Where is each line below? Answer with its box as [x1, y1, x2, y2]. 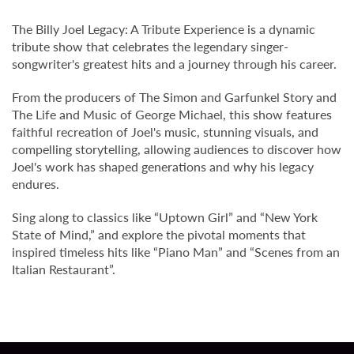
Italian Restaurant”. [12, 260, 115, 279]
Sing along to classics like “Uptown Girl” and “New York [12, 208, 318, 227]
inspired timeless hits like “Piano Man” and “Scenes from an [12, 243, 340, 262]
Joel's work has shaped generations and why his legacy [12, 157, 314, 176]
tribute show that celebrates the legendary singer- [12, 37, 288, 56]
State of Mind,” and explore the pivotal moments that [12, 225, 306, 244]
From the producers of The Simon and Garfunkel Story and [12, 88, 337, 107]
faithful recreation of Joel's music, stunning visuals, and [12, 122, 318, 141]
